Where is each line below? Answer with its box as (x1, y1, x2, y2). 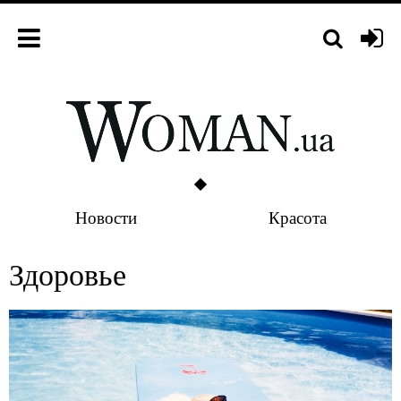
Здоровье (9, 253, 126, 294)
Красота (269, 206, 327, 228)
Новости (75, 206, 137, 228)
